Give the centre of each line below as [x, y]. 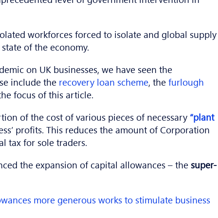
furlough [186, 82]
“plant [202, 117]
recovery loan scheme [104, 82]
